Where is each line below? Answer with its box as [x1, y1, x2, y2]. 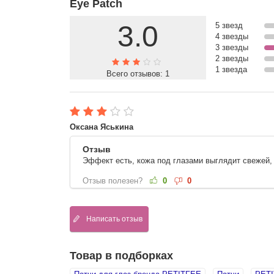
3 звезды [215, 43, 248, 53]
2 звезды [215, 54, 248, 64]
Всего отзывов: [106, 69, 165, 79]
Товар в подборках [69, 249, 173, 262]
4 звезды [215, 32, 248, 42]
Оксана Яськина [69, 122, 133, 132]
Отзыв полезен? [82, 176, 145, 186]
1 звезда [215, 65, 247, 75]
